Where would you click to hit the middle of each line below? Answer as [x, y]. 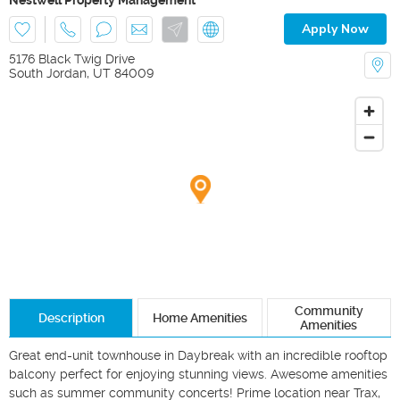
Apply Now [335, 29]
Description [71, 317]
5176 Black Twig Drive [72, 58]
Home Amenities [200, 317]
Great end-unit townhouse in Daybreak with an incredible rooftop [198, 355]
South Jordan [48, 73]
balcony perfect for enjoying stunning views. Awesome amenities [198, 374]
